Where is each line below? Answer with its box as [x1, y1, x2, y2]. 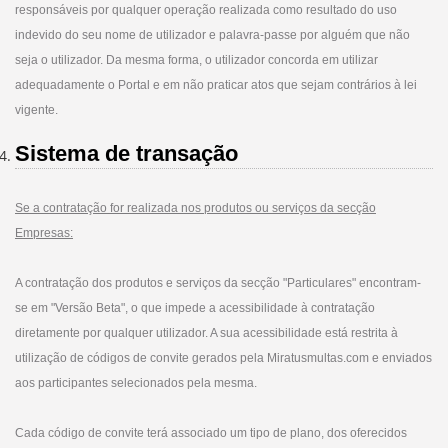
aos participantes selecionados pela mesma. [15, 376, 257, 390]
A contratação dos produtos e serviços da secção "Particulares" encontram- [15, 276, 421, 290]
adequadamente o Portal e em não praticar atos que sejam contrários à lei [15, 78, 417, 92]
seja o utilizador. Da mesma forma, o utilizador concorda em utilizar [15, 53, 378, 67]
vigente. [15, 103, 58, 117]
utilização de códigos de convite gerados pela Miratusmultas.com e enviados [15, 351, 432, 365]
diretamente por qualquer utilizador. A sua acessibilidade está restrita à [15, 326, 398, 340]
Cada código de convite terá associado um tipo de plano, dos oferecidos [15, 426, 407, 440]
